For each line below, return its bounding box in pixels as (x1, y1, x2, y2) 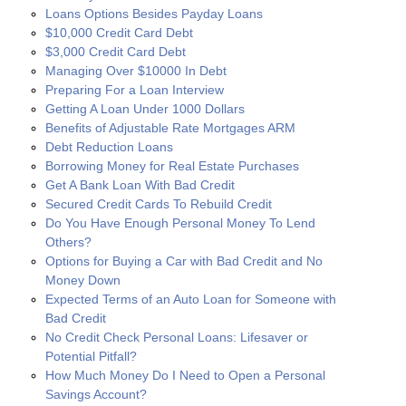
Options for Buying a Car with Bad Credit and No (45, 254, 323, 269)
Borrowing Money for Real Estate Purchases (45, 159, 299, 174)
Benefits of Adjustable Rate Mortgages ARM (45, 121, 295, 136)
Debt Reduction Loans (45, 140, 173, 155)
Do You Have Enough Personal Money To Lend (45, 216, 315, 231)
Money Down (45, 273, 121, 288)
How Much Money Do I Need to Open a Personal (45, 368, 325, 383)
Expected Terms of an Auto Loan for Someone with (45, 292, 336, 307)
